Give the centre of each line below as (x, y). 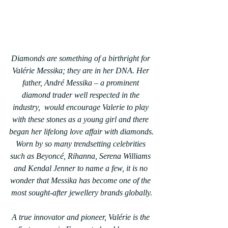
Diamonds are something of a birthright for (81, 59)
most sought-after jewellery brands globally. (81, 193)
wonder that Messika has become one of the (81, 181)
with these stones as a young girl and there (81, 120)
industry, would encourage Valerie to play (81, 107)
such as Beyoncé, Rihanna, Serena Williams (81, 156)
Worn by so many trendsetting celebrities (81, 144)
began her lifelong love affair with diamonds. (81, 132)
